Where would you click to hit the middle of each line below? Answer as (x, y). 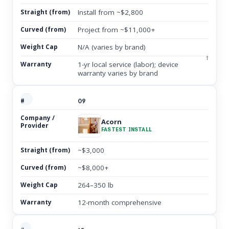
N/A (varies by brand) (112, 47)
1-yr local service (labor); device (128, 64)
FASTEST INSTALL (127, 130)
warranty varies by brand (118, 73)
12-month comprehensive (120, 202)
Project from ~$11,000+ (116, 29)
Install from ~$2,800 (110, 12)
